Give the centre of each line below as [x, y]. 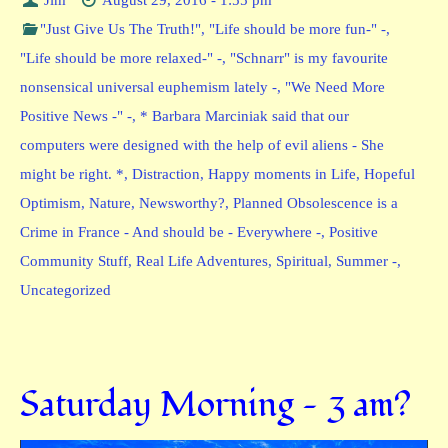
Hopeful [389, 173]
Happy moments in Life [282, 173]
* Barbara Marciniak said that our [244, 115]
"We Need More [335, 86]
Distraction [166, 173]
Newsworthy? [182, 202]
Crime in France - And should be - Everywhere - [170, 231]
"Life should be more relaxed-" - [121, 57]
